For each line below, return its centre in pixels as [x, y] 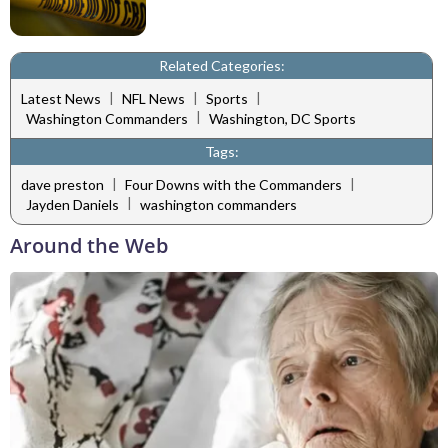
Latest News [61, 99]
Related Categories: [221, 65]
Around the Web [89, 245]
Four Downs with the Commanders [233, 185]
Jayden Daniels [72, 204]
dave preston [62, 185]
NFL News [153, 99]
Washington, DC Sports [282, 118]
